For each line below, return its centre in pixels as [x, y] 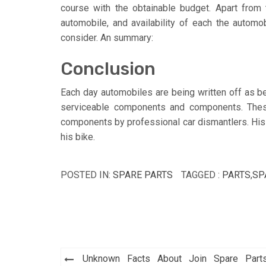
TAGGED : [202, 175]
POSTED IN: [87, 175]
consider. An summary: [107, 37]
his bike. [78, 137]
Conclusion [108, 69]
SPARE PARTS [143, 175]
